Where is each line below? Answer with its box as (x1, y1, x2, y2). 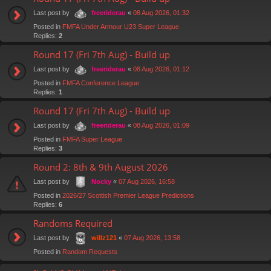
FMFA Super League (62, 135, 122, 143)
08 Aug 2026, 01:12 (133, 65, 189, 73)
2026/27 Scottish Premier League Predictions (62, 191, 194, 199)
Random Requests (62, 247, 117, 255)
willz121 (91, 234, 117, 242)
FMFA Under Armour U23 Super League (62, 22, 179, 30)
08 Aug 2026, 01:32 (133, 8, 189, 16)
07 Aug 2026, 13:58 (124, 233, 180, 241)
